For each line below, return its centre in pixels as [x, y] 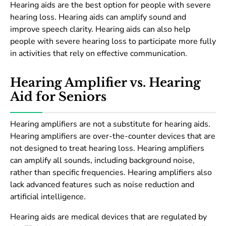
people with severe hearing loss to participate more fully [113, 42]
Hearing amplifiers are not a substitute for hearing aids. [110, 124]
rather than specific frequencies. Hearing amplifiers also [111, 173]
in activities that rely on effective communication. [99, 54]
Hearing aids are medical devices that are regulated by [108, 217]
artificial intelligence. [48, 197]
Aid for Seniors [58, 97]
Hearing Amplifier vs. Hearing [105, 83]
